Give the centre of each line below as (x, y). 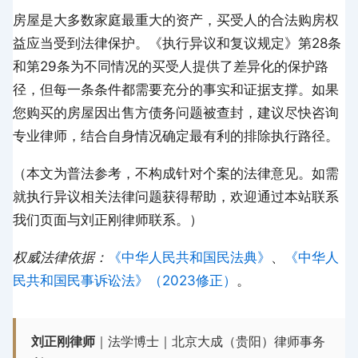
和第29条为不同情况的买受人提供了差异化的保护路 (171, 66)
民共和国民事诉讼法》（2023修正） (125, 280)
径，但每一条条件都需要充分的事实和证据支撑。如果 (176, 89)
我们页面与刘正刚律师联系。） (108, 219)
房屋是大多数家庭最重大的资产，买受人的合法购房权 (176, 20)
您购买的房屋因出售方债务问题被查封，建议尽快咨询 (176, 112)
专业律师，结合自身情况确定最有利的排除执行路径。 (176, 135)
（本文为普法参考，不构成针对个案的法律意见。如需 (176, 173)
